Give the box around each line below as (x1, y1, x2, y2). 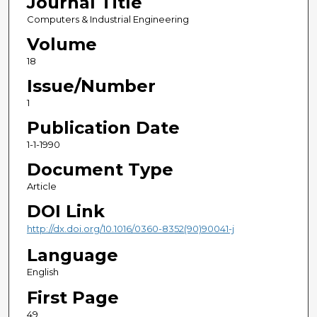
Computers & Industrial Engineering (26, 13, 189, 25)
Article (26, 180, 57, 192)
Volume (26, 34, 97, 55)
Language (26, 245, 118, 266)
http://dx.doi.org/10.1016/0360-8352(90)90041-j (26, 223, 234, 235)
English (26, 266, 59, 278)
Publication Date (26, 117, 180, 139)
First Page (26, 287, 119, 308)
